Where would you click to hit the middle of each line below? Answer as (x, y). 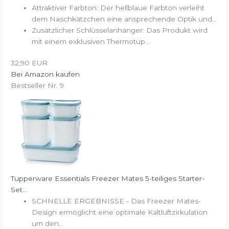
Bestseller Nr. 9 (38, 86)
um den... (48, 224)
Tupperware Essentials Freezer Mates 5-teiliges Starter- (108, 179)
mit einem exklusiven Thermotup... (91, 41)
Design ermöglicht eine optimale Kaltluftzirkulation (120, 212)
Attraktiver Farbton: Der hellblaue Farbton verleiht (118, 7)
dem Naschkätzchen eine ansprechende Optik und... (124, 19)
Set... (19, 190)
